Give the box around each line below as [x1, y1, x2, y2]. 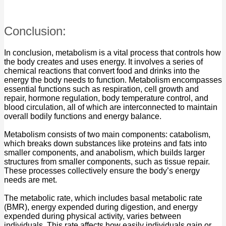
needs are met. [4, 176, 57, 185]
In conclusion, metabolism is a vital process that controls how [4, 48, 221, 58]
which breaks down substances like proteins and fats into [4, 139, 207, 148]
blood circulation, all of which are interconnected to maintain [4, 103, 217, 112]
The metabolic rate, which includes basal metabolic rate [4, 194, 202, 203]
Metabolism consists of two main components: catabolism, [4, 130, 210, 139]
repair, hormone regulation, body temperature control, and [4, 94, 208, 103]
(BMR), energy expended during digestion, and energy [4, 203, 198, 212]
